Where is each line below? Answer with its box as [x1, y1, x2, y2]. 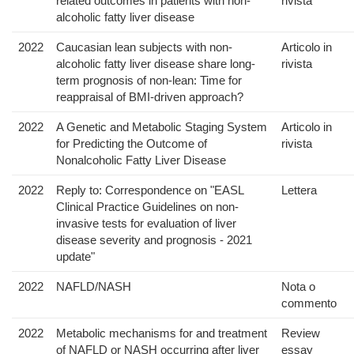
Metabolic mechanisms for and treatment [56, 326, 267, 341]
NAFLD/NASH [56, 280, 131, 294]
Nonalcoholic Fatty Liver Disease [56, 153, 226, 168]
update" [56, 250, 95, 264]
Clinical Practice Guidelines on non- [56, 200, 239, 214]
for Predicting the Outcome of [56, 137, 207, 151]
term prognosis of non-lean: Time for [56, 73, 242, 88]
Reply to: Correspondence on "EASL [56, 183, 244, 198]
